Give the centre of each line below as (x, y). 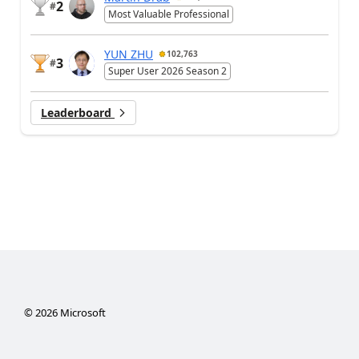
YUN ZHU (129, 54)
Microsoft (81, 312)
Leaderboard (78, 112)
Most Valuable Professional (169, 14)
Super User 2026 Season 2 (167, 71)
